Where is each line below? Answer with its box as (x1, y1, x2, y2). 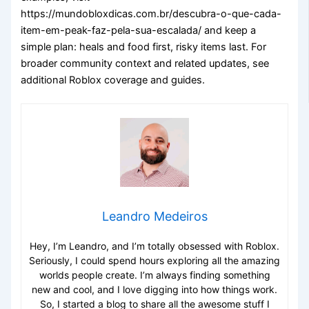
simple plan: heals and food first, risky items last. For (21, 40, 267, 53)
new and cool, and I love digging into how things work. (32, 283, 277, 295)
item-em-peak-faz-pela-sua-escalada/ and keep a (21, 23, 257, 37)
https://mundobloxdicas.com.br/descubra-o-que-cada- (21, 7, 282, 20)
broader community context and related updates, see (21, 57, 270, 70)
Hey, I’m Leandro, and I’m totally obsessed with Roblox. (30, 239, 279, 252)
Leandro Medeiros (101, 208, 208, 223)
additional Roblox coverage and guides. (21, 73, 206, 86)
